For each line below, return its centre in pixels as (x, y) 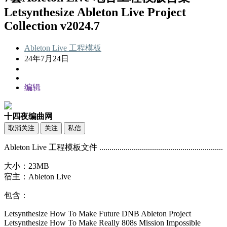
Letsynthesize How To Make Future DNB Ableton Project (98, 213)
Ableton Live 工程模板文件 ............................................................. (113, 147)
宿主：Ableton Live (37, 176)
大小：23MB (27, 166)
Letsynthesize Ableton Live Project (95, 12)
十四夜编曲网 (28, 116)
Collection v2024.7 (52, 26)
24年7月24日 (47, 58)
